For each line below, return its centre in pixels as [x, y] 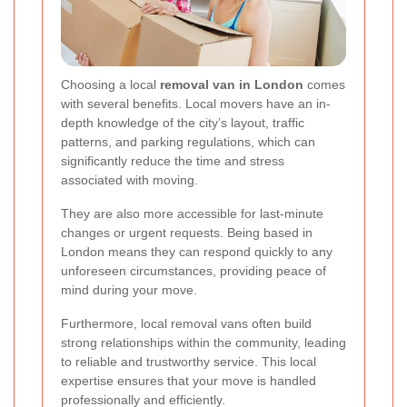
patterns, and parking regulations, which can [188, 142]
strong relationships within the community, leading [203, 343]
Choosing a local [110, 85]
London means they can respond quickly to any [197, 252]
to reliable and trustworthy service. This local [189, 362]
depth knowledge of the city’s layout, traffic [183, 123]
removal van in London [232, 85]
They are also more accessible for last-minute [192, 214]
